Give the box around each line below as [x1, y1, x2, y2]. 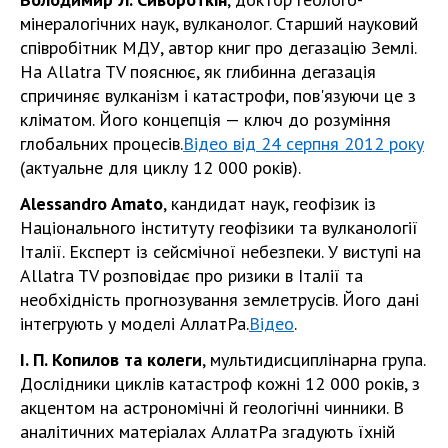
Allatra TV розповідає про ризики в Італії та [20, 264, 363, 287]
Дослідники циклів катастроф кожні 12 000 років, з [20, 372, 420, 395]
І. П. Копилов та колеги [20, 348, 202, 371]
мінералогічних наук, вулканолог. [20, 12, 271, 35]
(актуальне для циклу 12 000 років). [20, 156, 301, 179]
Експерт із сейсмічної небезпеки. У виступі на [64, 240, 421, 263]
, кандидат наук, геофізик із [163, 192, 376, 215]
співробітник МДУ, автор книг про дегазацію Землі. [20, 36, 416, 59]
